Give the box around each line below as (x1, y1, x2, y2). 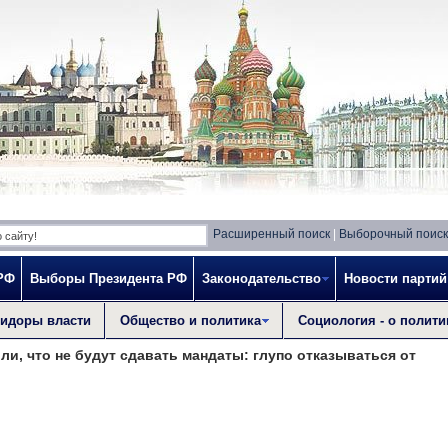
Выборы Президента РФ (30, 271, 187, 286)
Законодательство (202, 271, 321, 286)
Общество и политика (120, 313, 261, 328)
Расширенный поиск (213, 227, 330, 241)
